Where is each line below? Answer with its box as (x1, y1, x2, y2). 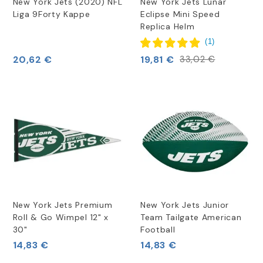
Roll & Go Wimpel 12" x (12, 212, 109, 223)
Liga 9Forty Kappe (12, 8, 90, 19)
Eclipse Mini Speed (140, 8, 220, 19)
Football (140, 224, 176, 235)
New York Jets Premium (12, 200, 113, 211)
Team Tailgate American (140, 212, 242, 223)
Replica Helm (140, 21, 195, 32)
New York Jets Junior (140, 200, 229, 211)
